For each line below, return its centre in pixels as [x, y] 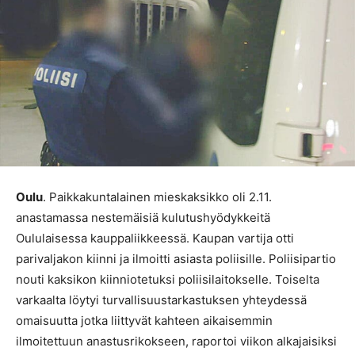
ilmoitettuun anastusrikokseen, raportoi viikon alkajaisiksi [176, 342]
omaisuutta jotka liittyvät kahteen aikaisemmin [144, 321]
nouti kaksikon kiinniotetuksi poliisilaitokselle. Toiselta [168, 280]
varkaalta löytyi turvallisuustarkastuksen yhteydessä [161, 300]
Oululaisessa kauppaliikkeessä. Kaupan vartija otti [155, 239]
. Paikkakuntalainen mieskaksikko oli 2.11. [157, 197]
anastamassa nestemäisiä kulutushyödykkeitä [143, 218]
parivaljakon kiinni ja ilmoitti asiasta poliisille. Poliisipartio [176, 259]
